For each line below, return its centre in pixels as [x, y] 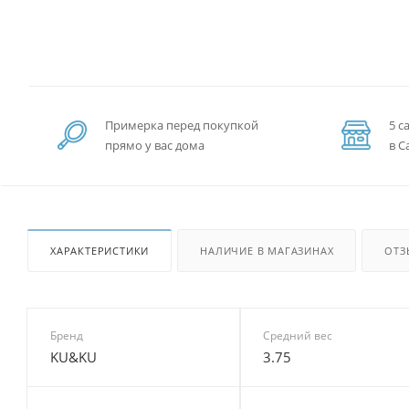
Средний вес [297, 335]
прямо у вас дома [155, 145]
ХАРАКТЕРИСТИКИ [100, 250]
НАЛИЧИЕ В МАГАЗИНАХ [267, 250]
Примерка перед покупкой [182, 125]
